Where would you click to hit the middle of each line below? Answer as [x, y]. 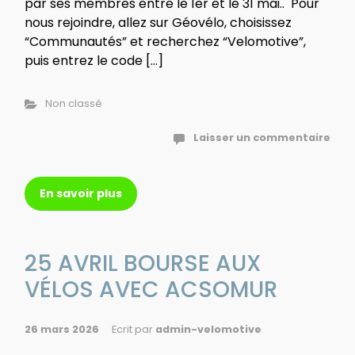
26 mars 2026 [62, 330]
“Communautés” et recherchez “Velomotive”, [165, 42]
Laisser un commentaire [262, 138]
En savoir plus [81, 194]
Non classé [73, 104]
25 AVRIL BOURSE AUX [143, 264]
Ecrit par [134, 330]
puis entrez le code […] [94, 61]
